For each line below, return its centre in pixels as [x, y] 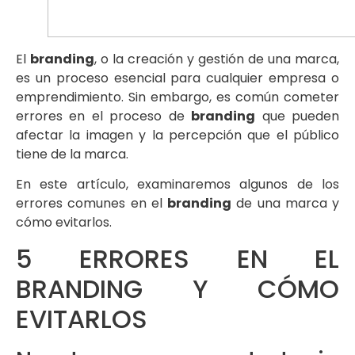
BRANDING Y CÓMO [177, 288]
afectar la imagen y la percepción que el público [177, 135]
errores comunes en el [92, 204]
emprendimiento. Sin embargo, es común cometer [177, 97]
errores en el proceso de [104, 116]
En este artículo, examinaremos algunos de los [177, 185]
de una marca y [285, 204]
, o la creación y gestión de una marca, [217, 59]
